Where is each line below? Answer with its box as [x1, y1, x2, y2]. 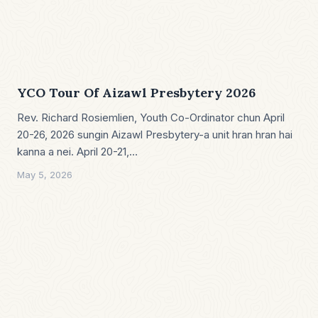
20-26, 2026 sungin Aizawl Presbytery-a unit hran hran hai [17, 127, 292, 141]
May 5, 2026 [17, 168, 72, 180]
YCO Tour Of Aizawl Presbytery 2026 [17, 84, 256, 101]
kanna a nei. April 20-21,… [17, 144, 138, 158]
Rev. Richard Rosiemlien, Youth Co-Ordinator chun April [17, 110, 285, 124]
